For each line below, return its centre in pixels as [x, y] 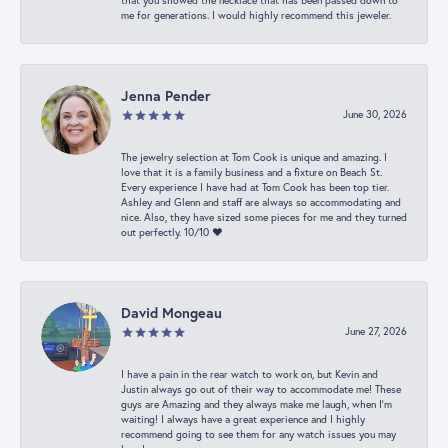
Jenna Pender [166, 95]
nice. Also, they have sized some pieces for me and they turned [264, 217]
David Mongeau [171, 312]
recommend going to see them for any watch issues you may [258, 434]
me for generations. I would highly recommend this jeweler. [256, 15]
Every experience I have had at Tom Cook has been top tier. [255, 187]
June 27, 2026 [376, 331]
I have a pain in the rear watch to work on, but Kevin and [249, 374]
